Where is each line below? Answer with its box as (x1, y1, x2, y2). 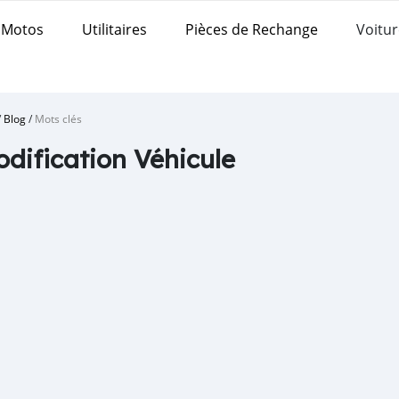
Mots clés (35, 111, 82, 126)
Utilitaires (82, 19, 147, 39)
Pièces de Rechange (185, 19, 318, 39)
